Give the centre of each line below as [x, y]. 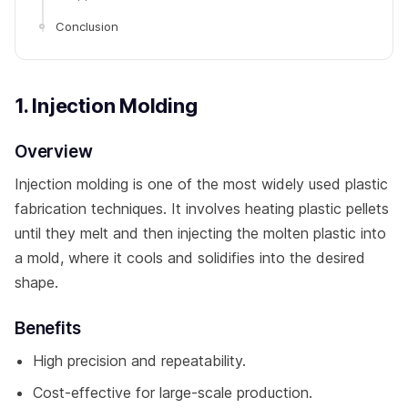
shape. [36, 282]
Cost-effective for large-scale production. [173, 392]
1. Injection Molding [106, 105]
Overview [54, 151]
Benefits [48, 328]
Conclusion [87, 26]
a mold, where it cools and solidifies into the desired [190, 257]
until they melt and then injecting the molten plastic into [200, 233]
